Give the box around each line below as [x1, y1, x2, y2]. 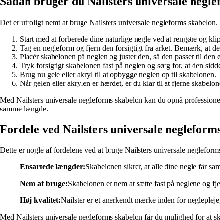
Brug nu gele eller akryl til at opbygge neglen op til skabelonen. [20, 70, 216, 79]
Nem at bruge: [20, 179, 68, 188]
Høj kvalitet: [20, 196, 61, 205]
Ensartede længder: [20, 163, 85, 171]
